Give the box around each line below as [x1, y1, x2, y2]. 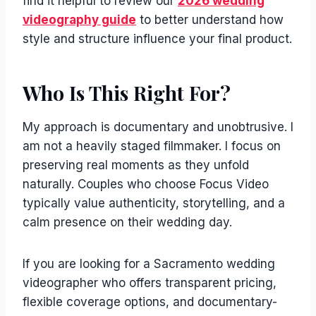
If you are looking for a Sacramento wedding [23, 257, 275, 271]
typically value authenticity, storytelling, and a [23, 196, 285, 210]
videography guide [23, 13, 136, 27]
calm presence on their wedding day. [23, 215, 232, 229]
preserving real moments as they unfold [23, 158, 249, 172]
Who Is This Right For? [23, 80, 231, 106]
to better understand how [136, 13, 284, 27]
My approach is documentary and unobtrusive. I [23, 120, 293, 134]
